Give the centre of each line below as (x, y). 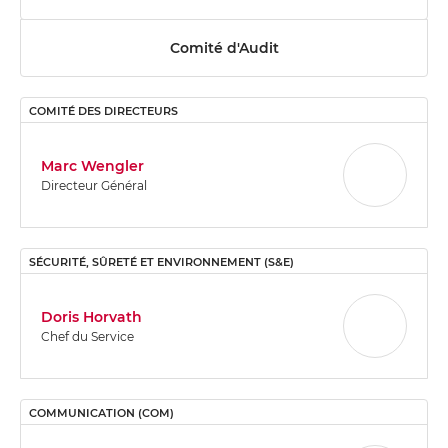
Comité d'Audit (224, 48)
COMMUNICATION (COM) (101, 413)
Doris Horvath (91, 316)
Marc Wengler (92, 165)
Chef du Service (87, 336)
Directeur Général (94, 185)
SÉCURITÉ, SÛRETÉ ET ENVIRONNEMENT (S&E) (161, 262)
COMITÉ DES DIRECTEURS (103, 111)
